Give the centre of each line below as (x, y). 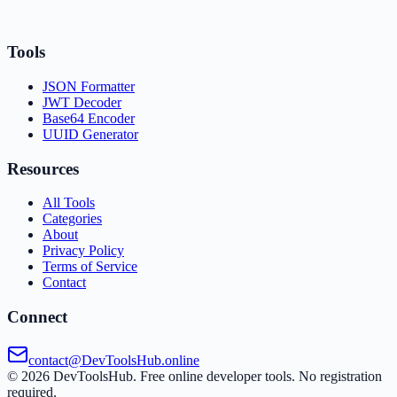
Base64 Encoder (89, 118)
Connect (37, 317)
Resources (43, 168)
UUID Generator (90, 134)
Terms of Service (90, 267)
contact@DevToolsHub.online (114, 360)
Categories (72, 219)
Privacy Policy (83, 251)
